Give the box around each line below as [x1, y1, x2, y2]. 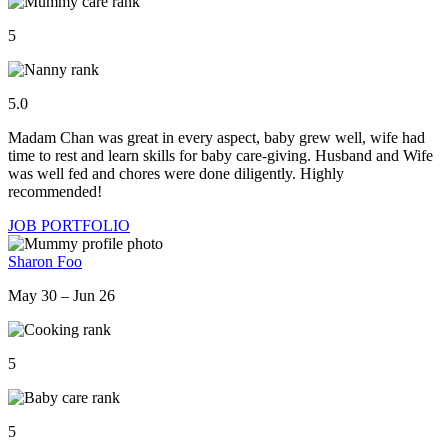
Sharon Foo [8, 253, 82, 271]
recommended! [8, 183, 102, 201]
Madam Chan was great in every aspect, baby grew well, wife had [8, 129, 425, 147]
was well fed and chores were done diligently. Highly [8, 165, 344, 183]
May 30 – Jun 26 [8, 287, 115, 305]
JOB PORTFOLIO [8, 217, 130, 235]
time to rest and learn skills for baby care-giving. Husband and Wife [8, 147, 433, 165]
